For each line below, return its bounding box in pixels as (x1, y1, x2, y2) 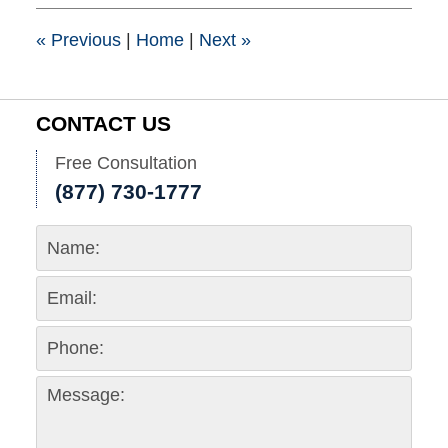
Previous (45, 29, 121, 50)
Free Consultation (54, 153, 197, 174)
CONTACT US (35, 111, 171, 136)
